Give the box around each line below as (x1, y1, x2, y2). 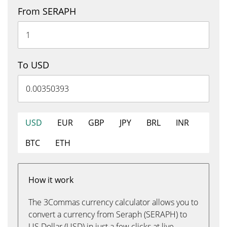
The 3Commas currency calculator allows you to (28, 197, 198, 208)
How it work (28, 174, 73, 185)
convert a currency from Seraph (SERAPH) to (28, 209, 187, 220)
